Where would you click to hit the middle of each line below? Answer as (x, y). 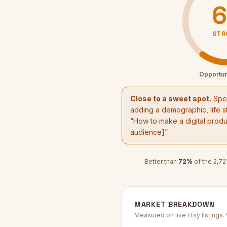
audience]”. (149, 132)
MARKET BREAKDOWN (175, 204)
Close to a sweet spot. (171, 99)
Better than (160, 161)
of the (203, 161)
